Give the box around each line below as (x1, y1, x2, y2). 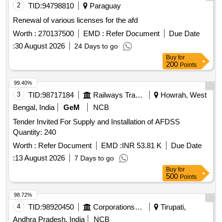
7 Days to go (74, 154, 114, 163)
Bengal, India (13, 103, 55, 112)
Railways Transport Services (135, 91, 143, 100)
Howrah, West (159, 91, 207, 100)
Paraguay (88, 1, 121, 10)
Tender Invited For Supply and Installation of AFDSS (13, 117, 180, 126)
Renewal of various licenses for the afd (13, 16, 138, 25)
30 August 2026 (15, 42, 65, 51)
